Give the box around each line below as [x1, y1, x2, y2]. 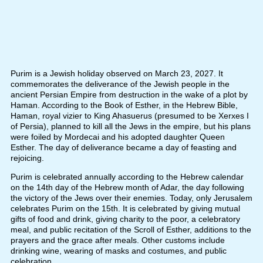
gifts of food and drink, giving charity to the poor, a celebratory [10, 214, 240, 224]
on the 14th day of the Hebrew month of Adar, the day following [10, 183, 244, 193]
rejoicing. [10, 153, 44, 163]
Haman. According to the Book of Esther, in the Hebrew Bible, [10, 100, 238, 110]
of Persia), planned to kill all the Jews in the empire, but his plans [10, 122, 251, 131]
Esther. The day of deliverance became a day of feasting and [10, 143, 237, 153]
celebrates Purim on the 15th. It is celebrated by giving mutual [10, 204, 240, 214]
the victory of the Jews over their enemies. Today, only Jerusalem [10, 193, 252, 203]
